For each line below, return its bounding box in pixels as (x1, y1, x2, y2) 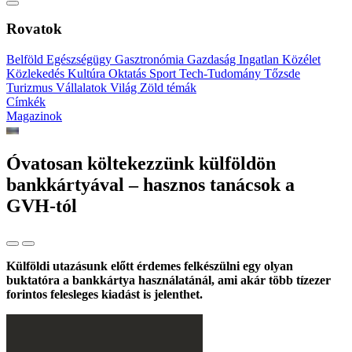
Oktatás (108, 67, 149, 81)
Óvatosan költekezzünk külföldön (6, 153, 276, 174)
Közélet (282, 53, 321, 67)
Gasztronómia (115, 53, 187, 67)
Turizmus (6, 81, 56, 95)
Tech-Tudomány (179, 67, 264, 81)
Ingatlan (239, 53, 282, 67)
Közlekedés (6, 67, 68, 81)
